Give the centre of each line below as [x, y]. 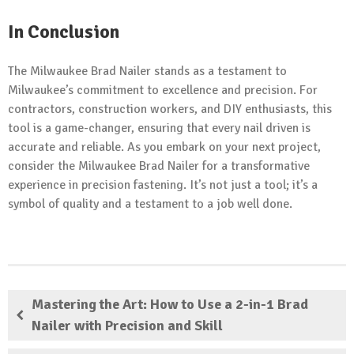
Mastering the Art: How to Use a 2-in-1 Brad [170, 304]
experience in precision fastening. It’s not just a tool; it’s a [163, 185]
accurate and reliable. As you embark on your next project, [164, 147]
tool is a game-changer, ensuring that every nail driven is [159, 128]
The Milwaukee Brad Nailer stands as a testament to [147, 71]
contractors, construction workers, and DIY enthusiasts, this [170, 109]
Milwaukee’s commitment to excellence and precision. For [163, 90]
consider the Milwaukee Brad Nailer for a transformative [159, 166]
